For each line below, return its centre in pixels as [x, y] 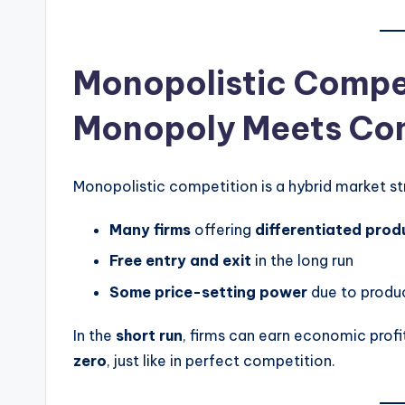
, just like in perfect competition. [221, 360]
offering [223, 230]
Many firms [150, 230]
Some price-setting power [208, 292]
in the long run [302, 261]
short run [149, 335]
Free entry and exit [180, 261]
